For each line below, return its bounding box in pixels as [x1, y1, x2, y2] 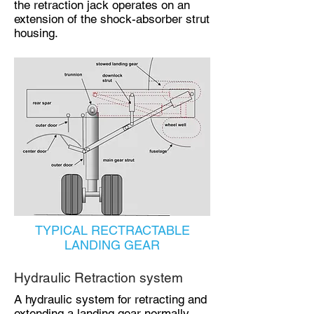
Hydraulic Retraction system [14, 270, 183, 285]
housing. [14, 26, 62, 40]
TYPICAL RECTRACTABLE [34, 223, 190, 238]
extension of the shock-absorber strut [14, 12, 210, 26]
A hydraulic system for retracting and [14, 292, 207, 306]
